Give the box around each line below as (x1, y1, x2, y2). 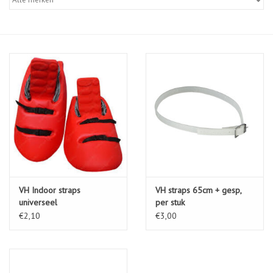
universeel (19, 197, 57, 208)
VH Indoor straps (19, 185, 80, 196)
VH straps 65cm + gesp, (155, 185, 241, 196)
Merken (9, 54, 37, 65)
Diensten (9, 19, 41, 30)
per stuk (155, 197, 185, 208)
